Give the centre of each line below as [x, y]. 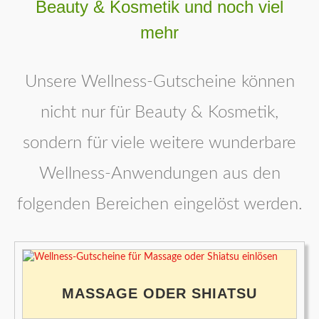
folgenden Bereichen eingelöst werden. [159, 205]
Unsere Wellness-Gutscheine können [159, 82]
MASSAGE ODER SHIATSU [159, 294]
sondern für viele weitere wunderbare [159, 143]
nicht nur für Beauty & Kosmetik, [159, 113]
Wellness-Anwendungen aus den [159, 174]
